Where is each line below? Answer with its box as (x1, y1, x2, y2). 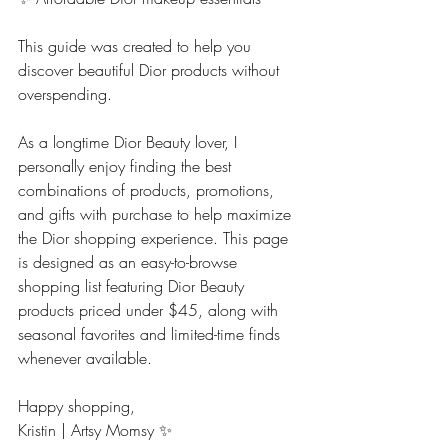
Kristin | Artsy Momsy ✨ (18, 419, 172, 441)
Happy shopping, (18, 395, 135, 417)
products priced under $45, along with (18, 299, 283, 321)
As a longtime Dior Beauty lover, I (18, 131, 242, 153)
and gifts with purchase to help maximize (18, 203, 296, 225)
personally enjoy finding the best (18, 155, 236, 177)
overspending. (18, 83, 112, 105)
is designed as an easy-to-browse (18, 251, 242, 273)
